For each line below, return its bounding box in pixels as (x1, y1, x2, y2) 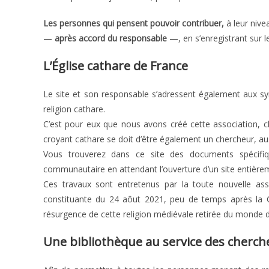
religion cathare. (43, 103, 105, 115)
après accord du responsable (55, 32, 167, 44)
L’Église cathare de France (43, 58, 188, 74)
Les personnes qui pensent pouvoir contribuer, (43, 17, 224, 29)
